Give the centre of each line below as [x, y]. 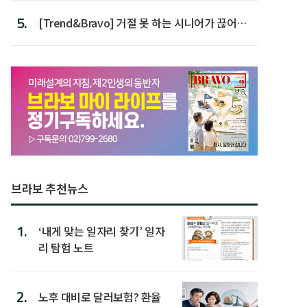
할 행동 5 [59, 39]
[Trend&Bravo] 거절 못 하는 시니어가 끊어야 [143, 22]
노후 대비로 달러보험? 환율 [100, 296]
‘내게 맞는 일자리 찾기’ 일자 [102, 231]
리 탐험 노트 [66, 247]
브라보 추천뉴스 [50, 188]
